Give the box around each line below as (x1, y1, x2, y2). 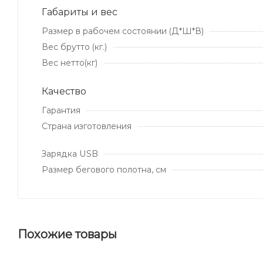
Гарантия (42, 104, 80, 116)
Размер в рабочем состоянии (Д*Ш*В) (42, 25, 204, 36)
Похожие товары (18, 227, 117, 241)
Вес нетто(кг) (42, 57, 97, 68)
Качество (42, 85, 86, 97)
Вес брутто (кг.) (42, 41, 107, 52)
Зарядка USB (42, 148, 98, 159)
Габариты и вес (42, 6, 117, 18)
